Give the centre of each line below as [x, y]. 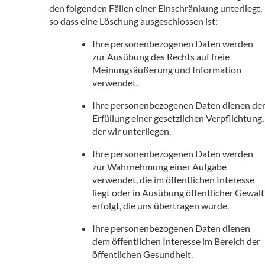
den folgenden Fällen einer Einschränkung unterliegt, [156, 8]
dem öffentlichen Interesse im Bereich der [176, 241]
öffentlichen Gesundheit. [143, 254]
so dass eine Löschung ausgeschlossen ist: [133, 21]
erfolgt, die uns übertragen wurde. [161, 205]
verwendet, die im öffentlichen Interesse [173, 179]
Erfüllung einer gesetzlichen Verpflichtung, [178, 118]
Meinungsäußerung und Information [167, 69]
